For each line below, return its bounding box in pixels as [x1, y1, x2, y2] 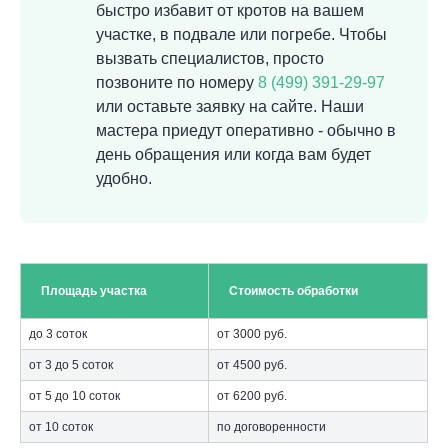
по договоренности [217, 420, 326, 434]
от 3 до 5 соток [29, 358, 113, 372]
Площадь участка [41, 284, 147, 298]
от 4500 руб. [217, 358, 287, 372]
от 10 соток [29, 420, 93, 434]
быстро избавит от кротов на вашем [96, 2, 364, 19]
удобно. [96, 170, 152, 187]
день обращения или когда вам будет [96, 146, 371, 163]
